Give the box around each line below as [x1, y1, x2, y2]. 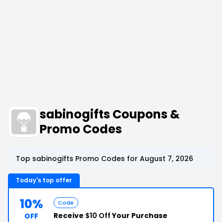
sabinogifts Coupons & [40, 106, 180, 122]
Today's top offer [16, 176, 72, 184]
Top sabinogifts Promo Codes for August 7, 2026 [16, 154, 193, 164]
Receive [54, 211, 85, 221]
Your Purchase [111, 211, 167, 221]
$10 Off [85, 211, 111, 221]
